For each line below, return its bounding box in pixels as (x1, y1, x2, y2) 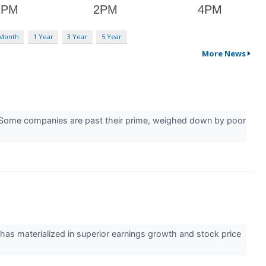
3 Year (67, 31, 88, 41)
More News (201, 47, 246, 59)
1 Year (33, 31, 53, 41)
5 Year (101, 31, 122, 41)
